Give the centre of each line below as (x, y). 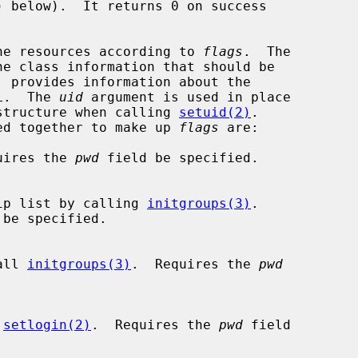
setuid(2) (215, 112)
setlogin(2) (47, 324)
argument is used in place (187, 97)
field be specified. (179, 157)
